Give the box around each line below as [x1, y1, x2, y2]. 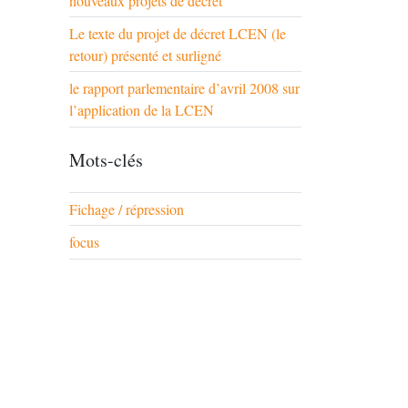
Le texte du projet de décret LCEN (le [69, 24, 286, 43]
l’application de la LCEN [69, 100, 214, 119]
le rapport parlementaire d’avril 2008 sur [69, 78, 300, 97]
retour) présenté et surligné [69, 46, 221, 65]
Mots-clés [69, 148, 143, 172]
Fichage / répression [69, 199, 184, 219]
